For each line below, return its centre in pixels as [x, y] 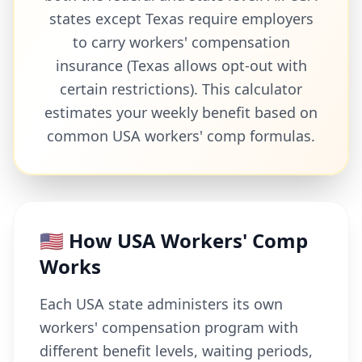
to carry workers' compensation [181, 42]
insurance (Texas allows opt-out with [181, 65]
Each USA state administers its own [161, 304]
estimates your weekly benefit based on [181, 112]
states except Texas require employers [181, 19]
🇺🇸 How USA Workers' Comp [174, 240]
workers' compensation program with [169, 327]
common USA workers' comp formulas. [181, 136]
